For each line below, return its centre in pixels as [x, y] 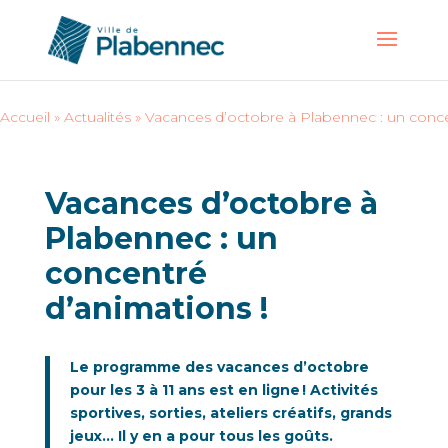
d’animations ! [156, 308]
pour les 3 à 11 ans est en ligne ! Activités [223, 390]
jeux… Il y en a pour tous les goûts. [203, 436]
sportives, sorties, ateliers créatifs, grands [230, 413]
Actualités [97, 117]
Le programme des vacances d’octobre [219, 367]
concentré [125, 273]
